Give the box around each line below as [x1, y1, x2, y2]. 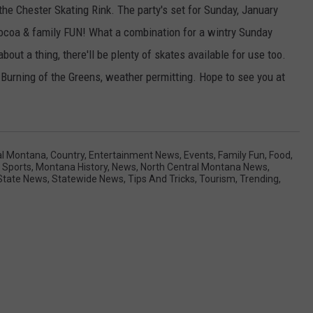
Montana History [36, 161, 108, 173]
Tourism [199, 173, 235, 184]
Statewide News [52, 173, 124, 184]
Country [50, 149, 85, 161]
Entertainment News [89, 149, 180, 161]
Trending [240, 173, 279, 184]
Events [184, 149, 214, 161]
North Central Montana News [140, 161, 268, 173]
